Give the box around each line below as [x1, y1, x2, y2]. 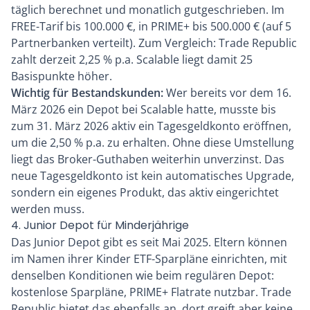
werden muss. [11, 201, 84, 217]
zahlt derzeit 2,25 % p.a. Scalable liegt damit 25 [11, 52, 253, 68]
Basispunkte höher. [11, 69, 112, 84]
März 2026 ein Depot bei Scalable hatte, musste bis [11, 102, 276, 118]
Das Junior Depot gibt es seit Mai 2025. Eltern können [11, 235, 287, 250]
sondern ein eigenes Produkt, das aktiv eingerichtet [11, 185, 279, 201]
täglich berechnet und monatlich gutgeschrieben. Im [11, 2, 284, 18]
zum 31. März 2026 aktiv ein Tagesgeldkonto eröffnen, [11, 118, 291, 134]
